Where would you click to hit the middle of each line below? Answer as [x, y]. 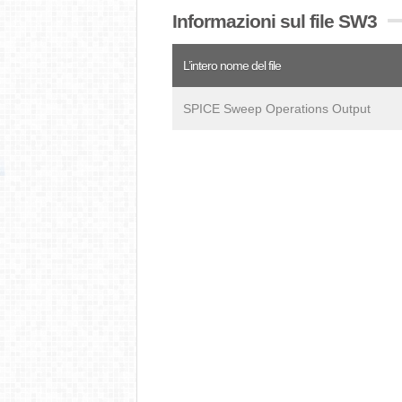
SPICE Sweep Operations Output [277, 109]
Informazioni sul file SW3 [275, 21]
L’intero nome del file [232, 66]
